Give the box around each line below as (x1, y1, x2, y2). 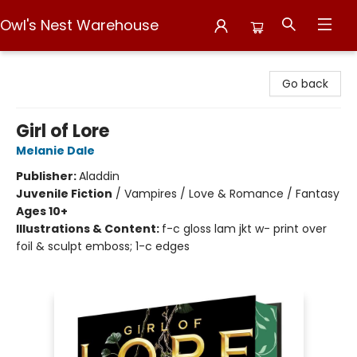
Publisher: (16, 168, 79, 184)
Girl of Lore (16, 119, 109, 143)
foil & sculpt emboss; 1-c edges (16, 238, 190, 254)
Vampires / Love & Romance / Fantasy (124, 186, 339, 202)
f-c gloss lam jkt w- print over (162, 221, 327, 237)
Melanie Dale (16, 143, 95, 159)
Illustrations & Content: (16, 221, 162, 237)
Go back (282, 76, 328, 92)
